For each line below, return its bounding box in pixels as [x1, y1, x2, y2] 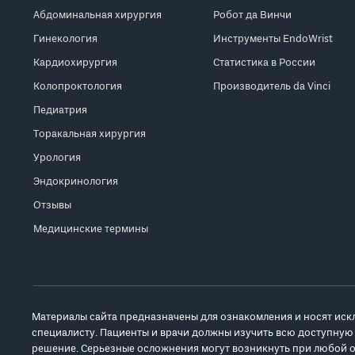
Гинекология [33, 32, 97, 46]
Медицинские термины [33, 223, 148, 236]
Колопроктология [33, 80, 122, 94]
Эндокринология [33, 175, 118, 189]
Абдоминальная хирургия [33, 9, 162, 22]
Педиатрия [33, 104, 87, 117]
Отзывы [33, 199, 71, 212]
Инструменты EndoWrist [213, 32, 334, 46]
